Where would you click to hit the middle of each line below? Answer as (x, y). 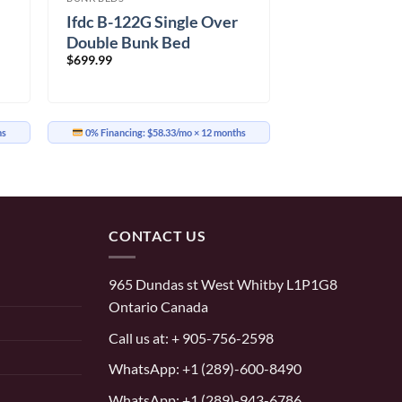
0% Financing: (116, 133)
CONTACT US (157, 235)
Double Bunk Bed (129, 43)
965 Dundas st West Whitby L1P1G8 (223, 284)
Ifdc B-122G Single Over (153, 22)
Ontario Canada (158, 307)
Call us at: (139, 337)
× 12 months (219, 133)
